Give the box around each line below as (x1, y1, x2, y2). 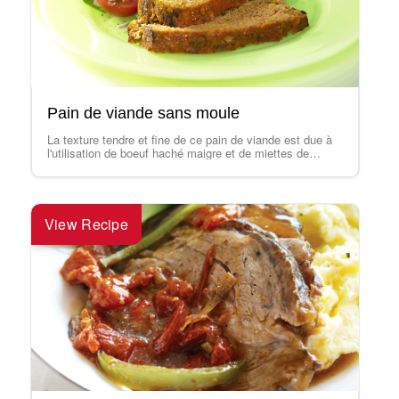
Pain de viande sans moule (46, 104, 240, 122)
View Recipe (44, 214, 129, 234)
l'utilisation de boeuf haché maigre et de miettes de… (46, 144, 321, 161)
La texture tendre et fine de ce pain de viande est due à (46, 131, 332, 148)
